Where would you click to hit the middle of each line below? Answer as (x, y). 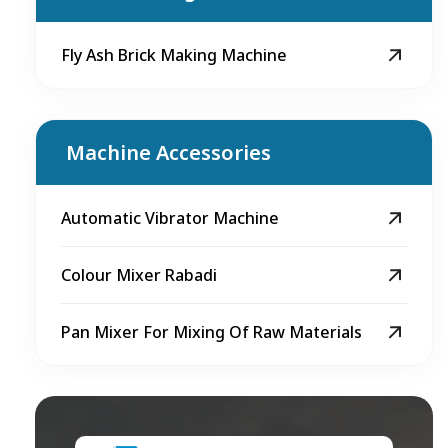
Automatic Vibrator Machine (170, 218)
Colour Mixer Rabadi (139, 275)
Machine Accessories (168, 152)
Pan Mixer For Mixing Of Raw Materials (211, 332)
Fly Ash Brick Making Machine (174, 55)
